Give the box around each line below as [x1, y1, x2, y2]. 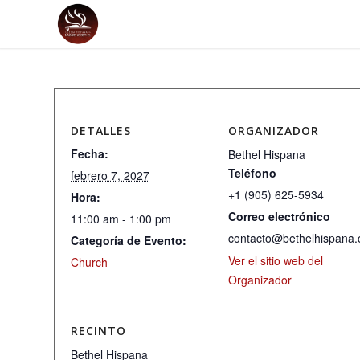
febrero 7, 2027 [71, 167, 149, 183]
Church [71, 254, 108, 270]
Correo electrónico [228, 208, 330, 224]
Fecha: [71, 145, 108, 162]
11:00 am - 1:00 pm [71, 211, 171, 227]
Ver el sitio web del [228, 252, 323, 268]
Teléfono [228, 165, 276, 181]
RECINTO [71, 323, 126, 338]
